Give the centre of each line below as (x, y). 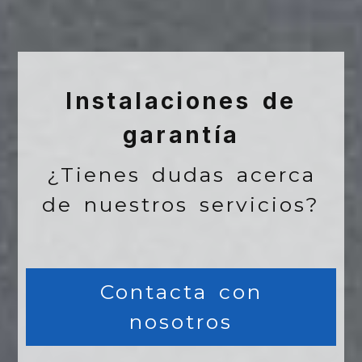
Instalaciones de (181, 101)
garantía (181, 135)
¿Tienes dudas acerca (181, 175)
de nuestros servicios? (181, 205)
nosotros (181, 322)
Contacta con (181, 292)
